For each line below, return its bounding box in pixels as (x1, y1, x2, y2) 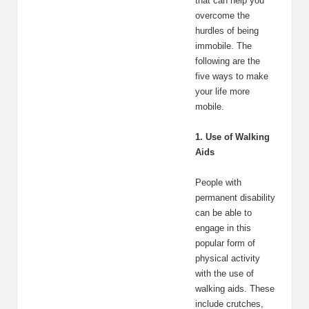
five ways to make (195, 71, 268, 81)
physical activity (195, 253, 260, 263)
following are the (195, 56, 260, 66)
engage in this (195, 223, 251, 233)
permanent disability (195, 192, 275, 203)
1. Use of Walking (195, 132, 270, 142)
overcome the (195, 10, 250, 21)
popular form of (195, 238, 255, 248)
